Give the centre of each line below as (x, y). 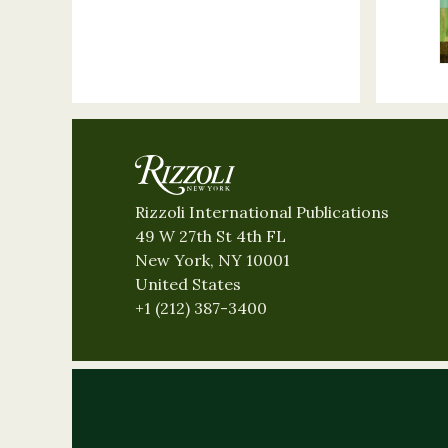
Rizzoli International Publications (262, 212)
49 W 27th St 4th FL (210, 236)
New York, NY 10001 (212, 260)
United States (188, 284)
